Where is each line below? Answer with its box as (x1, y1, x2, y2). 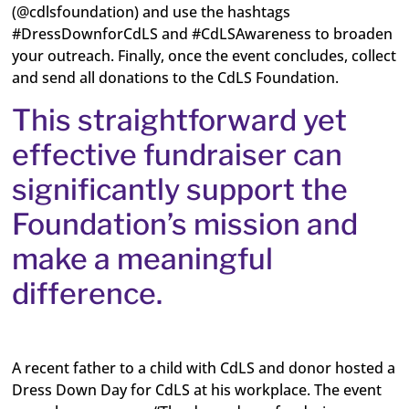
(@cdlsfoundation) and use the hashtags (12, 2, 291, 22)
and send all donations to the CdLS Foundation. (12, 68, 340, 88)
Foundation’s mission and (12, 206, 359, 242)
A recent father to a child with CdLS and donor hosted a (12, 358, 396, 378)
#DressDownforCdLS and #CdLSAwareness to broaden (12, 24, 393, 44)
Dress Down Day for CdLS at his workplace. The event (12, 380, 383, 400)
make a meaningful (12, 241, 274, 277)
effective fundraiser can (12, 137, 343, 173)
